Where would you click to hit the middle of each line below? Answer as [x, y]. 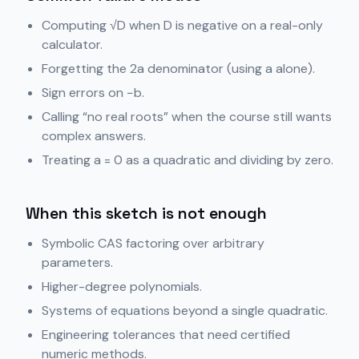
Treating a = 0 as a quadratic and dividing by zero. [188, 160]
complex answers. [94, 136]
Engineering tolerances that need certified [166, 335]
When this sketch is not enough [146, 213]
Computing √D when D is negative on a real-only [182, 25]
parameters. [77, 262]
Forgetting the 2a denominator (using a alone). [178, 69]
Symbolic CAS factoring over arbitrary [153, 243]
